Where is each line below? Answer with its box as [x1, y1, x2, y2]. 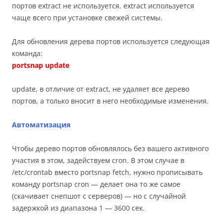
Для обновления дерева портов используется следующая [12, 37, 210, 46]
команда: [12, 49, 43, 58]
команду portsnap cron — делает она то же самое [12, 179, 180, 189]
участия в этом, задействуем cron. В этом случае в [12, 156, 184, 165]
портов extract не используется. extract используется [12, 1, 194, 10]
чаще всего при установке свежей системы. [12, 13, 163, 22]
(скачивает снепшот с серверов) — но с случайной [12, 191, 186, 201]
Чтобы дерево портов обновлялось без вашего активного [12, 144, 209, 153]
